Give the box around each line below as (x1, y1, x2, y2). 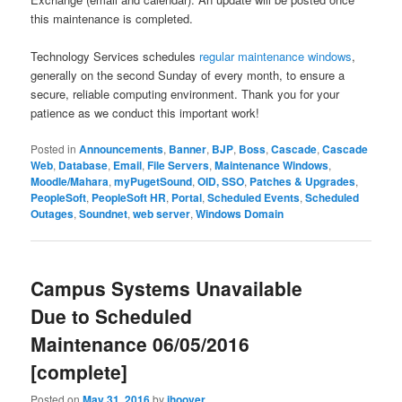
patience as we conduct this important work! (31, 104, 260, 122)
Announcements (79, 141, 164, 158)
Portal (171, 189, 203, 206)
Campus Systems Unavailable (31, 274, 303, 301)
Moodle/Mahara (31, 173, 109, 190)
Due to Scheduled (31, 301, 193, 329)
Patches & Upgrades (249, 173, 356, 190)
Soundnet (79, 205, 128, 223)
